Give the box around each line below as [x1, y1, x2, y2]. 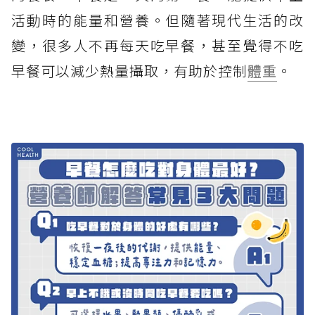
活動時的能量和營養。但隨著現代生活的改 [11, 9, 304, 30]
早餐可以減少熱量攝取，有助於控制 [11, 60, 247, 81]
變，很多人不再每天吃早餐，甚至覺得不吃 [11, 34, 304, 56]
